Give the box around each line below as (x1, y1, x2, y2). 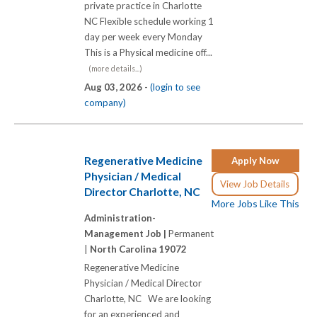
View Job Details (220, 178, 290, 190)
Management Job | (84, 228, 168, 240)
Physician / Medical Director (84, 277, 202, 289)
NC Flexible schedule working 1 (84, 16, 214, 28)
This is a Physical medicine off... (84, 47, 212, 59)
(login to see (150, 81, 200, 93)
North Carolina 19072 (90, 243, 187, 255)
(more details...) (88, 64, 142, 74)
